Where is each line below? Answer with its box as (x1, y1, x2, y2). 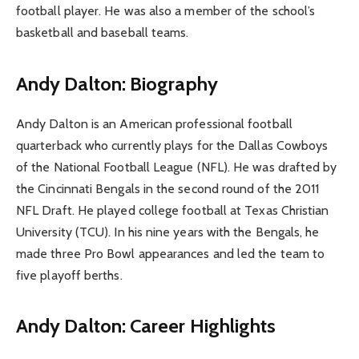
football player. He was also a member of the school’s (16, 3, 316, 19)
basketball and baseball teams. (16, 25, 189, 41)
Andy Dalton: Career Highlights (16, 314, 276, 338)
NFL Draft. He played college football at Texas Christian (16, 202, 329, 218)
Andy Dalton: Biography (16, 71, 218, 95)
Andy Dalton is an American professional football (16, 115, 292, 131)
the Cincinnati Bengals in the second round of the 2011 (16, 180, 320, 196)
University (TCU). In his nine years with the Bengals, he (16, 224, 320, 240)
